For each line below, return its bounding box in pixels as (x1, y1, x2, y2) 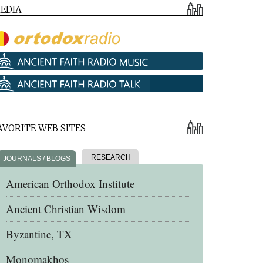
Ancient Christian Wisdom (6, 201, 126, 216)
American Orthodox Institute (6, 176, 134, 191)
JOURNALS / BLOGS (3, 154, 70, 163)
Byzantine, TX (6, 227, 72, 241)
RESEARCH (89, 153, 131, 161)
